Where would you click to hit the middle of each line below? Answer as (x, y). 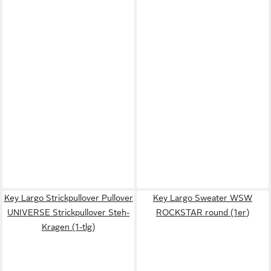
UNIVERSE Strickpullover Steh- (68, 212)
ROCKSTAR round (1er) (203, 212)
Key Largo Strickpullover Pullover (68, 198)
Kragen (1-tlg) (68, 227)
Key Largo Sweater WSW (203, 198)
